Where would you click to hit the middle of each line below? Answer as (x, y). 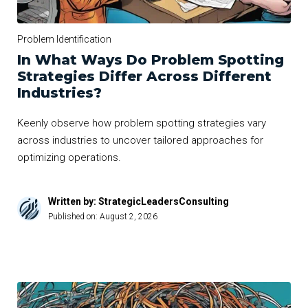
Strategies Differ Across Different (144, 76)
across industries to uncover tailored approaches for (140, 140)
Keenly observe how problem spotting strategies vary (142, 123)
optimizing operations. (69, 157)
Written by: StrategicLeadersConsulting (139, 201)
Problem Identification (64, 39)
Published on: (74, 216)
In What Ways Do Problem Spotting (151, 59)
